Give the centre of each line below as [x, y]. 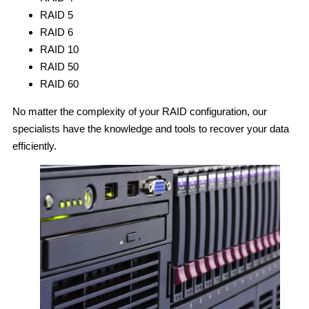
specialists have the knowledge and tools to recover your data [151, 128]
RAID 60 [59, 83]
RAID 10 [59, 49]
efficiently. [34, 146]
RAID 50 [59, 66]
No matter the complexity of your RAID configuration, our [140, 111]
